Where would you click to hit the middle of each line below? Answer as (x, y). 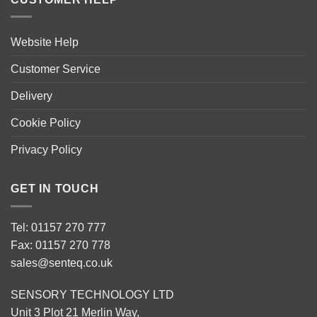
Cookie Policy (46, 123)
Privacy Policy (46, 150)
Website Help (45, 42)
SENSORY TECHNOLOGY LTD (92, 295)
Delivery (31, 96)
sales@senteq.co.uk (62, 263)
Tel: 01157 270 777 (58, 227)
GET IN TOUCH (55, 189)
